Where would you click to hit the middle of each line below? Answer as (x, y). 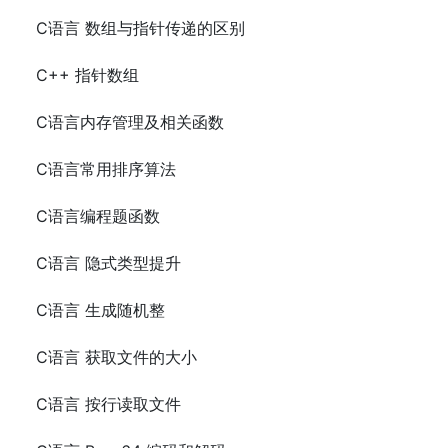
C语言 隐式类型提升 (108, 263)
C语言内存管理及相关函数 (130, 122)
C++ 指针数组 (87, 75)
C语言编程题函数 (98, 216)
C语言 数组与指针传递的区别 (140, 28)
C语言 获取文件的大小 (116, 357)
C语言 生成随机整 (100, 310)
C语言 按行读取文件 (108, 404)
